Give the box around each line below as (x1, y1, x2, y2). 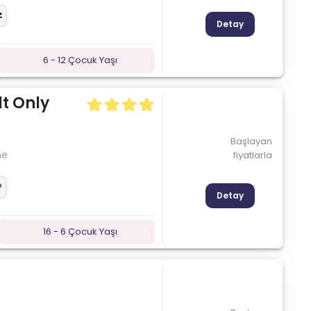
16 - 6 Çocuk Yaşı (42, 224, 117, 238)
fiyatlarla (233, 148, 272, 162)
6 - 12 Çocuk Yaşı (42, 53, 117, 67)
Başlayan (230, 134, 272, 148)
